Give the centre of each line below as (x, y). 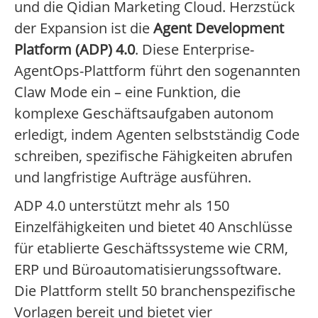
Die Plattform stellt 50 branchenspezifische (155, 291)
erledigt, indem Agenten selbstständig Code (157, 135)
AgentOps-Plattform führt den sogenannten (157, 71)
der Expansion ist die (84, 28)
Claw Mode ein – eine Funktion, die (127, 92)
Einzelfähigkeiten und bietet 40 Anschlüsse (153, 227)
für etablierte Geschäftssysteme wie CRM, (151, 248)
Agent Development (219, 28)
